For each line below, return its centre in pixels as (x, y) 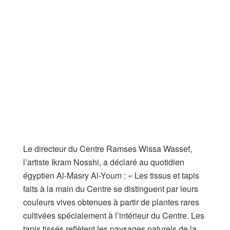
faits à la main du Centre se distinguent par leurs (111, 188)
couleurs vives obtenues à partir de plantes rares (111, 202)
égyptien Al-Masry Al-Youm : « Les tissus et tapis (111, 175)
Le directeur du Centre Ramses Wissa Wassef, (108, 148)
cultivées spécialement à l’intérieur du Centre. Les (114, 215)
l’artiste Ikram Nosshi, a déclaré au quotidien (104, 162)
